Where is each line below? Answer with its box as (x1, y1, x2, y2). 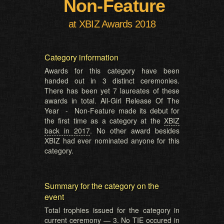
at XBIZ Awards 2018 (68, 18, 156, 29)
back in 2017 (44, 125, 90, 135)
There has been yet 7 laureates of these (44, 85, 179, 95)
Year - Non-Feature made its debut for (44, 105, 179, 115)
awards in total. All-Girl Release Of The (44, 95, 179, 105)
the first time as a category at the (44, 115, 164, 125)
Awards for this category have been (44, 65, 179, 75)
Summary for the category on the (44, 180, 159, 191)
